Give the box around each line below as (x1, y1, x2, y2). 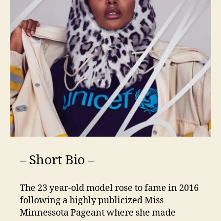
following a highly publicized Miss (20, 194, 164, 206)
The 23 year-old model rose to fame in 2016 (20, 182, 199, 194)
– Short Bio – (20, 152, 94, 168)
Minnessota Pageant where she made (20, 207, 176, 219)
